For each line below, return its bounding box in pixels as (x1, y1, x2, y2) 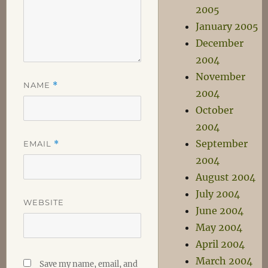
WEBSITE (23, 197, 64, 207)
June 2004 (196, 205, 244, 217)
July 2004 (196, 188, 240, 200)
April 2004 (196, 238, 245, 250)
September (196, 138, 248, 150)
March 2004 (196, 255, 253, 267)
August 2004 (196, 171, 256, 183)
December (196, 37, 244, 49)
